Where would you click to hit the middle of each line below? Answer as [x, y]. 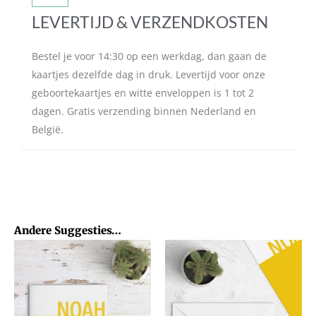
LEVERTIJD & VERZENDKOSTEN [150, 22]
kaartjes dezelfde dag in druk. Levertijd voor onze [148, 74]
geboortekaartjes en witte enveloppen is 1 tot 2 [143, 92]
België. [48, 129]
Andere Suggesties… [68, 230]
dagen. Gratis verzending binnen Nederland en [144, 111]
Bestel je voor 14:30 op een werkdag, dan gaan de [149, 56]
